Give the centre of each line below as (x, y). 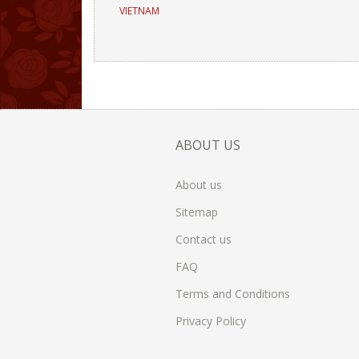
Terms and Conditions (232, 294)
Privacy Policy (210, 321)
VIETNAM (139, 11)
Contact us (203, 239)
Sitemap (196, 212)
